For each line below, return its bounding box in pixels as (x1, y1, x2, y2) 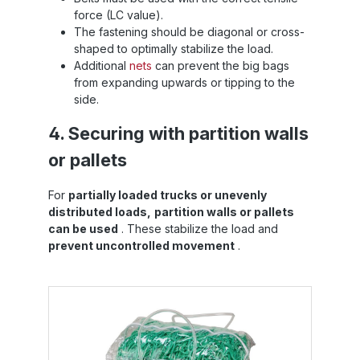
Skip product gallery (47, 286, 155, 301)
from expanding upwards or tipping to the (74, 75, 295, 89)
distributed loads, (48, 204, 151, 219)
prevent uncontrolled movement (48, 238, 235, 252)
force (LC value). (74, 7, 163, 22)
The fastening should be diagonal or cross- (74, 24, 305, 39)
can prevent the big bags (152, 58, 289, 72)
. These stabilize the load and (118, 221, 278, 235)
